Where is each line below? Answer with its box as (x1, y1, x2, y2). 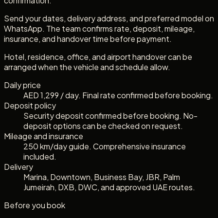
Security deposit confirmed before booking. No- (23, 110, 198, 121)
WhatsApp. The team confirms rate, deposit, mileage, (4, 23, 195, 34)
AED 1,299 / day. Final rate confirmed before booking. (23, 90, 213, 100)
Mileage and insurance (4, 130, 83, 141)
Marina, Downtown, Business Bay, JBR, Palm (23, 171, 180, 182)
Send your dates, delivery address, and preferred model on (4, 13, 214, 23)
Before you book (4, 200, 65, 210)
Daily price (4, 79, 41, 90)
